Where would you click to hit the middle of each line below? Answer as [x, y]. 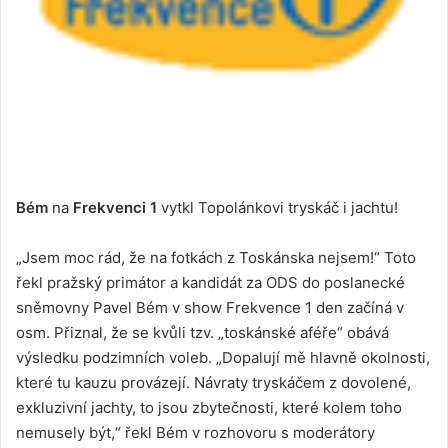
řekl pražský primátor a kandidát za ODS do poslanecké [210, 283]
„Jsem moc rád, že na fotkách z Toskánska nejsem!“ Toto [216, 258]
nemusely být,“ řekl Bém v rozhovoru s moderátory [195, 433]
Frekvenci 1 [115, 208]
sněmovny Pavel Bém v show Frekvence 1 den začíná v [210, 308]
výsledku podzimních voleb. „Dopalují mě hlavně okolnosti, [223, 358]
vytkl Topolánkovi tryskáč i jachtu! [277, 208]
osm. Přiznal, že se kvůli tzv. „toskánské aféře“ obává [202, 333]
